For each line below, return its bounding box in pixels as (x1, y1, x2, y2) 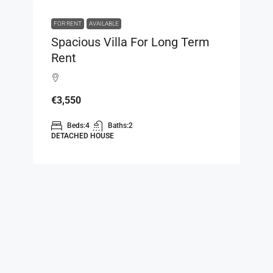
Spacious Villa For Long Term (51, 34, 210, 49)
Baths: (108, 121, 129, 130)
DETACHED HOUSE (51, 131, 114, 140)
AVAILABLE (89, 19, 119, 27)
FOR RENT (54, 19, 82, 27)
